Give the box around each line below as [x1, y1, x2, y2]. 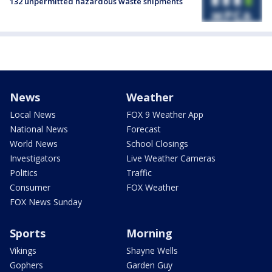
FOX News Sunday [10, 196, 82, 208]
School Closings [126, 138, 188, 150]
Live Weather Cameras [126, 152, 216, 165]
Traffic [126, 167, 152, 179]
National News [10, 123, 68, 135]
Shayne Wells [126, 245, 178, 257]
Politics [10, 167, 38, 179]
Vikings [10, 245, 36, 257]
